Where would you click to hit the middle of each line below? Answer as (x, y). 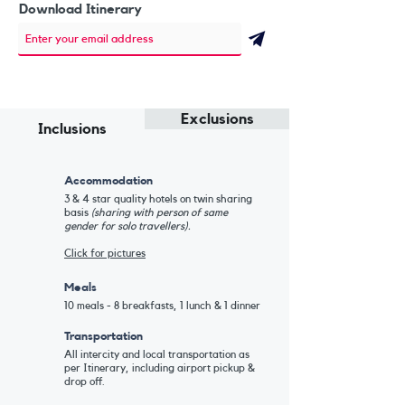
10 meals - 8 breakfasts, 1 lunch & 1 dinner (162, 306)
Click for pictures (105, 253)
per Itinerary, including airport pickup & (160, 368)
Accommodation (108, 180)
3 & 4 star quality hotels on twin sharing (158, 199)
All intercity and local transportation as (157, 354)
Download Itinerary (80, 9)
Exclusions (217, 119)
